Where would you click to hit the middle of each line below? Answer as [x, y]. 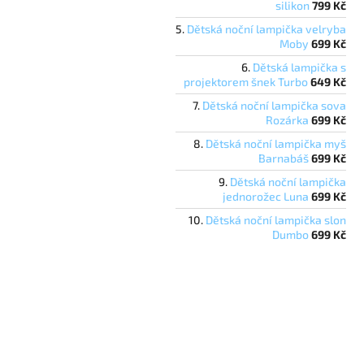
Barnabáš [284, 158]
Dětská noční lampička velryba [266, 28]
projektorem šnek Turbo [246, 81]
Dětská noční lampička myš [276, 143]
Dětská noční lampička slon [276, 219]
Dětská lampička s [299, 67]
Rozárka [287, 119]
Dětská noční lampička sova [274, 105]
